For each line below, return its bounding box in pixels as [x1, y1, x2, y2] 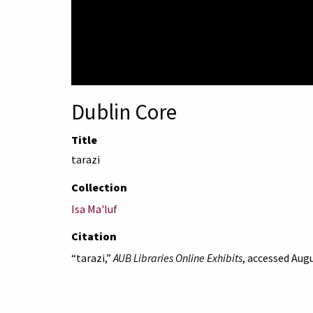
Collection [71, 180, 127, 195]
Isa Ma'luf [71, 202, 117, 217]
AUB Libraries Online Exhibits [113, 251, 242, 265]
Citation [71, 229, 117, 244]
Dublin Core [71, 98, 177, 126]
